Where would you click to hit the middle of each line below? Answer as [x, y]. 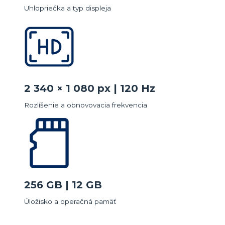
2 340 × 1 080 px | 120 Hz [90, 88]
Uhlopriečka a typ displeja [68, 8]
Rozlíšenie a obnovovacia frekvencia [86, 105]
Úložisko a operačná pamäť [70, 202]
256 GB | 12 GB [63, 185]
